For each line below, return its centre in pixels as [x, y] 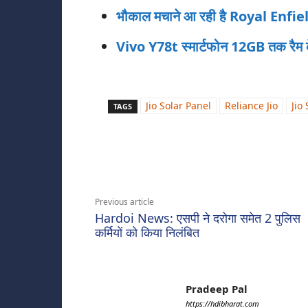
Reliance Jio [251, 106]
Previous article [124, 202]
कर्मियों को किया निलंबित [147, 233]
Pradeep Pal [217, 289]
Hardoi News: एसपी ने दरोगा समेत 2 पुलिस [198, 218]
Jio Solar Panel [178, 106]
